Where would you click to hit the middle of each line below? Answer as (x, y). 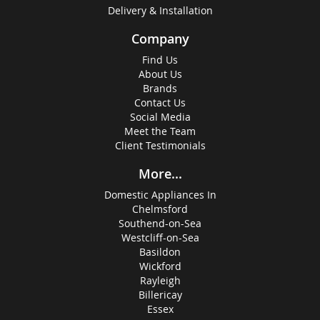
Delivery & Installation (160, 10)
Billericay (160, 294)
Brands (160, 88)
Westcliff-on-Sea (160, 237)
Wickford (160, 266)
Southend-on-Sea (160, 223)
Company (160, 38)
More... (160, 173)
